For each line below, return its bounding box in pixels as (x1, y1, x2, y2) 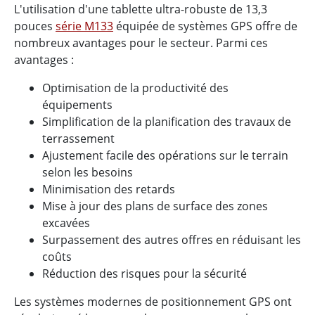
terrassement (42, 131, 115, 147)
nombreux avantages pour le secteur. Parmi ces (14, 35, 268, 51)
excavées (42, 215, 90, 231)
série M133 (56, 18, 113, 34)
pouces (14, 18, 56, 34)
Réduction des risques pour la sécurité (42, 266, 247, 282)
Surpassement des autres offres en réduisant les (42, 232, 301, 248)
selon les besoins (42, 165, 133, 181)
